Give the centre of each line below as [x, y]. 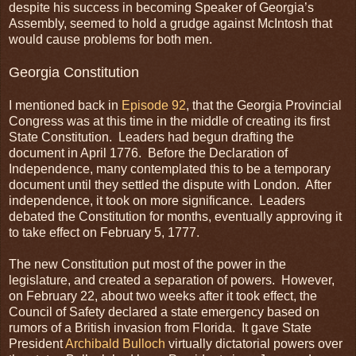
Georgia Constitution [74, 72]
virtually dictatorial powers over [254, 343]
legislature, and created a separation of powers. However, [172, 280]
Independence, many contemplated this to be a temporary [170, 168]
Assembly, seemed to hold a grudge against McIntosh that [170, 23]
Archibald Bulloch [115, 343]
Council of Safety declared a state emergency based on [164, 311]
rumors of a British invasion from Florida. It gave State [160, 327]
